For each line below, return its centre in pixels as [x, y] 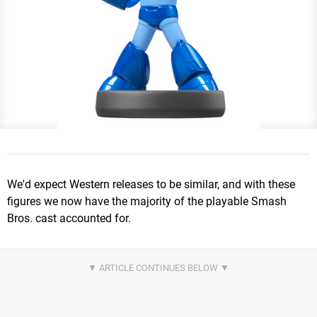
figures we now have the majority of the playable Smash [147, 201]
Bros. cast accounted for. [69, 218]
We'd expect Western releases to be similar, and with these [151, 184]
